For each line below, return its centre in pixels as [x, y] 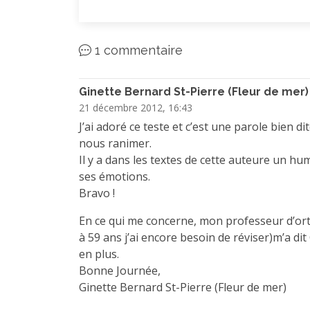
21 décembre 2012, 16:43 [136, 108]
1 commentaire [137, 50]
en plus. [99, 254]
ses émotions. [115, 176]
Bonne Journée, [120, 271]
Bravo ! [97, 193]
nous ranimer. [115, 143]
